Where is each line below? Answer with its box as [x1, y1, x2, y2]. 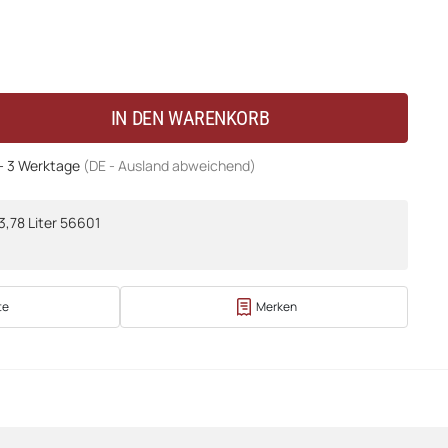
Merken [255, 297, 297, 315]
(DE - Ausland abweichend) [83, 155, 256, 175]
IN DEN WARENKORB [110, 105, 270, 130]
